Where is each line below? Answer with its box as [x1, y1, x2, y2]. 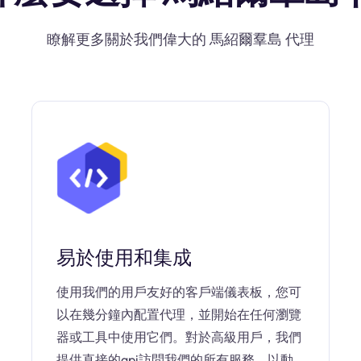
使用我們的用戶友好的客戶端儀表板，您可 [56, 284, 301, 300]
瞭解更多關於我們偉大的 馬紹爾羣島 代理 [47, 30, 314, 48]
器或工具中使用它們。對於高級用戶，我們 [56, 329, 301, 345]
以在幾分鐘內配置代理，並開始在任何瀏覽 [56, 306, 301, 322]
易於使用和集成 [56, 245, 192, 269]
